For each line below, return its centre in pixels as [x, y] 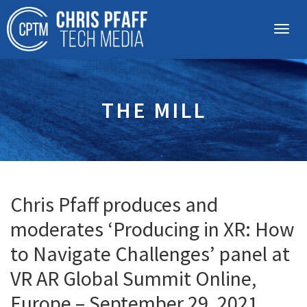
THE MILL [153, 110]
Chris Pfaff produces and [114, 204]
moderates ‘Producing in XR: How [152, 229]
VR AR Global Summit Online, [133, 278]
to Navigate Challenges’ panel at [150, 254]
